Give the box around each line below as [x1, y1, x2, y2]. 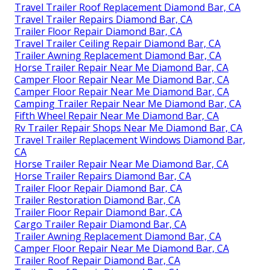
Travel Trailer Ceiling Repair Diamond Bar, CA [14, 36, 221, 50]
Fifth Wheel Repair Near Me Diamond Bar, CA [14, 108, 219, 122]
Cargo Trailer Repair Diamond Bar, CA [14, 217, 186, 231]
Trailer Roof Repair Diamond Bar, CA [14, 253, 180, 267]
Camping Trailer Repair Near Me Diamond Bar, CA [14, 96, 241, 110]
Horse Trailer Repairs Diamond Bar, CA [14, 169, 191, 183]
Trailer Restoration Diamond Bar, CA [14, 193, 180, 207]
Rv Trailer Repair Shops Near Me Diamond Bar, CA [14, 121, 242, 134]
